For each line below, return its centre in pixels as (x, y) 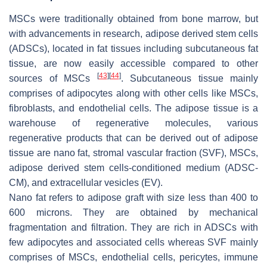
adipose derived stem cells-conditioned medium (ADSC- (133, 168)
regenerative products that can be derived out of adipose (133, 138)
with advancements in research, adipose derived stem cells (133, 34)
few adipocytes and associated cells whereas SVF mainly (133, 243)
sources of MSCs (53, 79)
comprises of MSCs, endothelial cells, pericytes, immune (133, 257)
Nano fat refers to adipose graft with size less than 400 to (133, 198)
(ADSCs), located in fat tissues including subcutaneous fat (133, 49)
